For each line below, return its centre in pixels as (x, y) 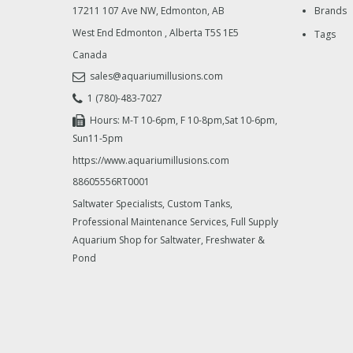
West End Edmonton (117, 32)
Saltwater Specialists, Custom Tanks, (152, 204)
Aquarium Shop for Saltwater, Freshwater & (169, 240)
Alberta (186, 32)
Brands (331, 11)
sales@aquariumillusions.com (156, 76)
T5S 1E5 (222, 32)
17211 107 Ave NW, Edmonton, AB (149, 11)
